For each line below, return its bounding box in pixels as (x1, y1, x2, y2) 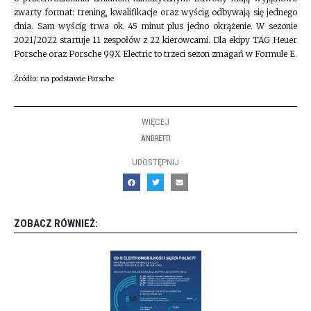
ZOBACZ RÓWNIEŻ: (14, 217, 98, 230)
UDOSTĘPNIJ (132, 156, 179, 167)
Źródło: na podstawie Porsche (14, 74, 114, 83)
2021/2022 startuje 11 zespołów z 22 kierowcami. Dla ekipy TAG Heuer (14, 35, 297, 46)
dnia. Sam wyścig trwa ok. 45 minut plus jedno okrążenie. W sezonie (14, 21, 297, 32)
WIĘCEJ (142, 116, 169, 127)
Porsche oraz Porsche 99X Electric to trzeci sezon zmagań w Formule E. (14, 49, 297, 60)
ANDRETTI (140, 134, 171, 142)
